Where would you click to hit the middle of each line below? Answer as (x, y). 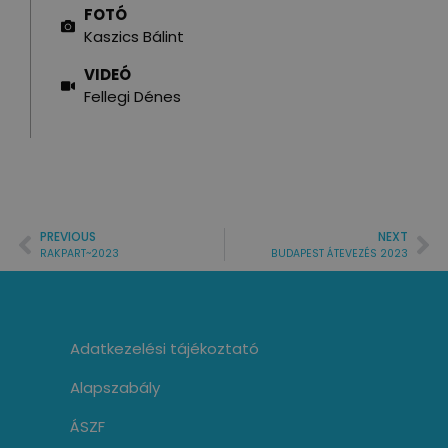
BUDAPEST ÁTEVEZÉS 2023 (339, 254)
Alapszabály (115, 388)
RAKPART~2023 (79, 254)
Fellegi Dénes (132, 97)
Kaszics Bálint (133, 37)
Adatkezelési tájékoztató (164, 349)
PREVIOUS (68, 237)
